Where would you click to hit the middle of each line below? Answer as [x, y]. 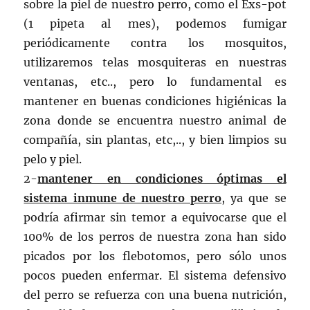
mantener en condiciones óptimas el [162, 178]
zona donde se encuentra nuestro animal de [155, 120]
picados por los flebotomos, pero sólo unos [155, 256]
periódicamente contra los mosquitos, [155, 43]
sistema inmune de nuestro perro [123, 198]
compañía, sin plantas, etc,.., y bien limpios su [155, 139]
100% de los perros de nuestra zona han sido [155, 236]
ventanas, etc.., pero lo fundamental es [155, 81]
